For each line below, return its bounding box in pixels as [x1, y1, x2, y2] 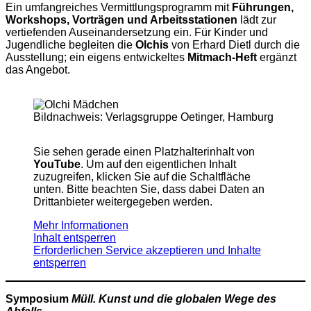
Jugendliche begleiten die [6, 39, 135, 51]
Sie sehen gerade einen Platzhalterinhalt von [33, 146, 255, 158]
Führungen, [232, 1, 294, 14]
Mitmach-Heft [187, 51, 257, 64]
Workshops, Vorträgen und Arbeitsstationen [6, 14, 237, 26]
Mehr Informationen [33, 219, 128, 232]
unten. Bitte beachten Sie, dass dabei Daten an [33, 183, 264, 196]
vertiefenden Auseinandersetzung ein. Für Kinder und [6, 26, 268, 39]
